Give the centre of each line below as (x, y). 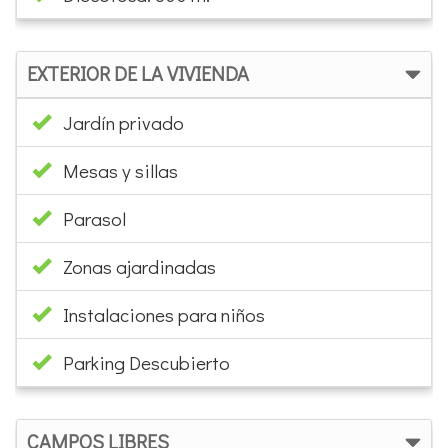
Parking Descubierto (146, 362)
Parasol (94, 218)
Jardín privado (123, 122)
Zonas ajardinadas (139, 266)
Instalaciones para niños (164, 314)
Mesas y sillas (120, 170)
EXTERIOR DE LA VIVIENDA (138, 72)
